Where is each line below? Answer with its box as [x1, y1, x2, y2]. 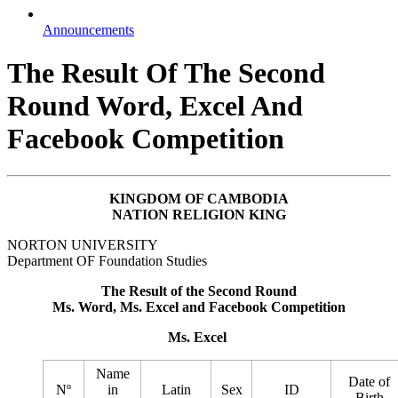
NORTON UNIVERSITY [7, 236, 158, 252]
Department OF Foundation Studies [7, 252, 207, 268]
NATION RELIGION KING [112, 206, 286, 222]
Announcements [43, 22, 134, 37]
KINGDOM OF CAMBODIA [109, 190, 289, 206]
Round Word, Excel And [7, 90, 303, 123]
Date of [348, 373, 390, 389]
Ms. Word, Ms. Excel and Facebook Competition [52, 298, 346, 314]
